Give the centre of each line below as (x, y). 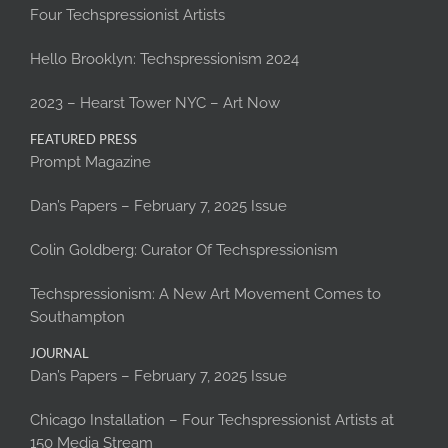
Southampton (77, 317)
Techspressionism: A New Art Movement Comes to (205, 294)
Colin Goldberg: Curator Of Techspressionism (184, 250)
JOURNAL (59, 353)
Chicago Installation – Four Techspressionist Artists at (212, 420)
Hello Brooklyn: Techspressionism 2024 (164, 59)
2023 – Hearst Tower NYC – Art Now (155, 103)
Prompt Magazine (90, 162)
